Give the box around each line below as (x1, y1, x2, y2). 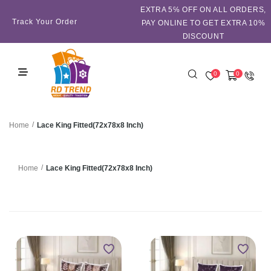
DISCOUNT (182, 32, 224, 41)
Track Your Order (12, 17, 77, 26)
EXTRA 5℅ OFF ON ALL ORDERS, (140, 5, 266, 14)
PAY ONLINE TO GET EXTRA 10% (141, 19, 266, 27)
